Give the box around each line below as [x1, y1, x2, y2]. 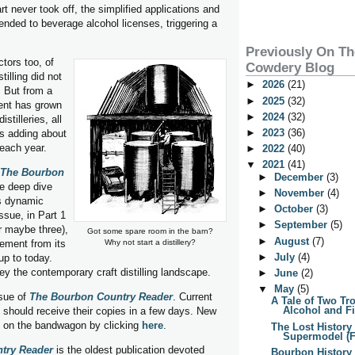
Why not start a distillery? [105, 238, 196, 247]
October [274, 203, 317, 216]
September [274, 219, 331, 231]
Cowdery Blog [246, 60, 334, 76]
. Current [173, 291, 212, 303]
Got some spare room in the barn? [87, 227, 213, 236]
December [274, 170, 327, 183]
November [274, 186, 328, 199]
